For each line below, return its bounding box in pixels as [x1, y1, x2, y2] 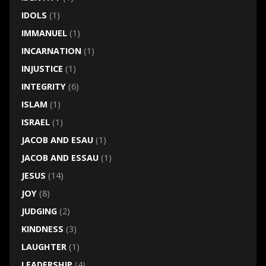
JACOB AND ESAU [21, 134, 93, 146]
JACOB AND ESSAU [21, 152, 99, 164]
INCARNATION [21, 45, 81, 57]
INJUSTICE [21, 63, 63, 75]
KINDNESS [21, 223, 64, 235]
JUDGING [21, 205, 57, 217]
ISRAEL [21, 116, 50, 128]
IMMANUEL [21, 27, 67, 39]
